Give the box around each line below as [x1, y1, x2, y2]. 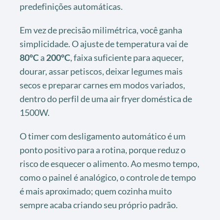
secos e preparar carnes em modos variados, [20, 80, 185, 91]
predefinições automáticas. [20, 1, 123, 12]
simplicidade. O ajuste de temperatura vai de [20, 38, 188, 50]
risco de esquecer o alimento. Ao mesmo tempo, [20, 158, 199, 169]
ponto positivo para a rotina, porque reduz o [20, 144, 186, 156]
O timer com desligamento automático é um [20, 131, 186, 142]
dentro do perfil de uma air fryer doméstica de [20, 93, 192, 105]
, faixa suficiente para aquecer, [70, 52, 184, 63]
